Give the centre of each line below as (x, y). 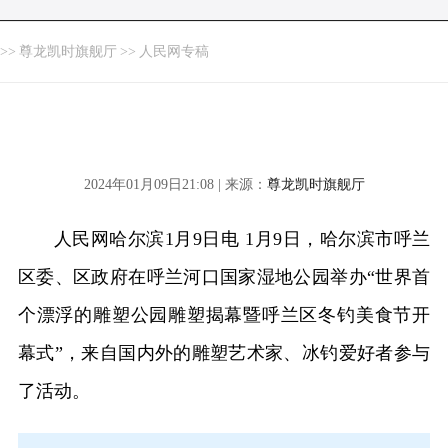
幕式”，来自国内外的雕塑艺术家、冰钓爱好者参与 (224, 353)
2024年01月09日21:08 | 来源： (175, 184)
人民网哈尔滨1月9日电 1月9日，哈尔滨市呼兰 (242, 239)
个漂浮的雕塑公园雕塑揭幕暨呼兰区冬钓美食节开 (224, 315)
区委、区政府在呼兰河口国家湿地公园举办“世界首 (224, 277)
